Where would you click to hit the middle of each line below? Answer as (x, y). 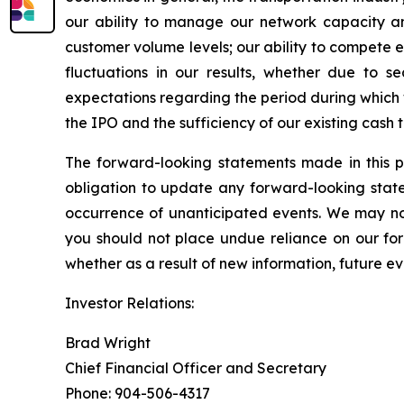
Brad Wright (108, 343)
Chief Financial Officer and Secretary (196, 368)
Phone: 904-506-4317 (138, 393)
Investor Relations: (129, 303)
